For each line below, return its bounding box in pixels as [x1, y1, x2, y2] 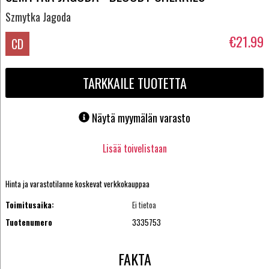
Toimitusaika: [5, 199, 54, 211]
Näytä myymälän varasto [92, 110, 190, 126]
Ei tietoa [132, 199, 157, 211]
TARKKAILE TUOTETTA [82, 73, 187, 93]
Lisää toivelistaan [102, 141, 167, 156]
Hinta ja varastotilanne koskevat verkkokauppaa [5, 178, 150, 190]
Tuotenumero [5, 216, 52, 228]
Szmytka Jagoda [5, 8, 71, 25]
